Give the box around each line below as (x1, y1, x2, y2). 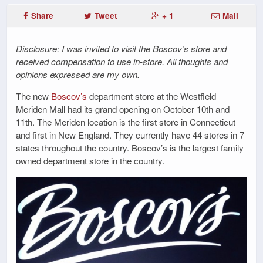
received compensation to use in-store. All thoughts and (16, 55, 228, 68)
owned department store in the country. (16, 154, 164, 167)
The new (16, 90, 51, 103)
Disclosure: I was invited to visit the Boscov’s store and (16, 42, 227, 55)
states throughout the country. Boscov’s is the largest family (16, 141, 244, 154)
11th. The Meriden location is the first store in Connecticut (16, 116, 235, 129)
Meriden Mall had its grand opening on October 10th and (16, 103, 230, 116)
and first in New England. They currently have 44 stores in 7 (16, 129, 244, 141)
